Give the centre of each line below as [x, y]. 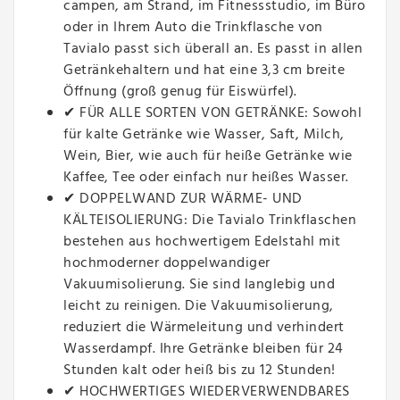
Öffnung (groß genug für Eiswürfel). [180, 92]
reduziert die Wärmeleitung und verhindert [204, 328]
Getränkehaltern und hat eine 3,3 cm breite [204, 71]
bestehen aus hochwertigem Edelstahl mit [202, 242]
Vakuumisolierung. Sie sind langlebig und [199, 285]
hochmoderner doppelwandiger [167, 264]
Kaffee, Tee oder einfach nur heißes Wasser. [206, 178]
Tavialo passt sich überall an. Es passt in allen [213, 50]
